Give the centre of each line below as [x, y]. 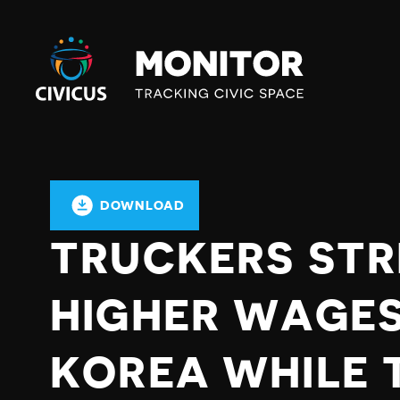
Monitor [63, 65]
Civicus [59, 44]
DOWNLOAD [142, 205]
